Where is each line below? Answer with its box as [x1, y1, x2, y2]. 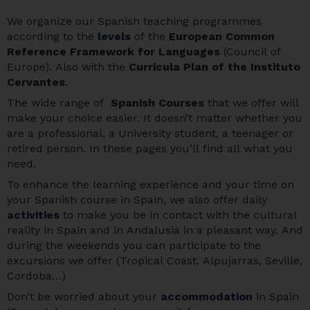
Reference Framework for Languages [7, 45, 220, 59]
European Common [169, 30, 275, 44]
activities [7, 208, 60, 222]
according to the [7, 30, 98, 44]
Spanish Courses [107, 96, 204, 110]
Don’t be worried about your [7, 290, 161, 304]
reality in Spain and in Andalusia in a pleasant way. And [7, 224, 303, 237]
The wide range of [7, 96, 107, 110]
